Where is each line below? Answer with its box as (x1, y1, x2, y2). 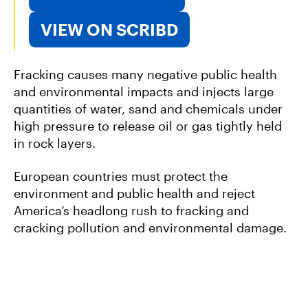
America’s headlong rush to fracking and (14, 202, 249, 218)
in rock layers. (14, 135, 96, 151)
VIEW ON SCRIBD (41, 19, 178, 39)
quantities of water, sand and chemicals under (14, 101, 283, 117)
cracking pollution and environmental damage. (14, 219, 287, 235)
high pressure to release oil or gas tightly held (14, 118, 282, 134)
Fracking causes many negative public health (14, 67, 277, 82)
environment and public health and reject (14, 185, 255, 201)
